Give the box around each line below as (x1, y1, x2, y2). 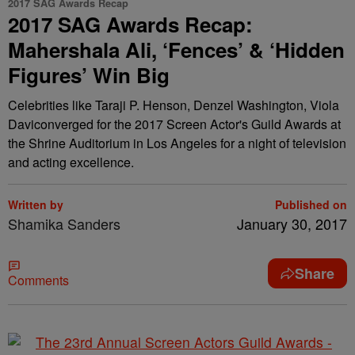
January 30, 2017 (237, 213, 347, 234)
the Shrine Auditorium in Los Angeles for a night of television (8, 134, 346, 152)
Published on (275, 197, 347, 212)
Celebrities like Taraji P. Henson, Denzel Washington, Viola (8, 96, 339, 114)
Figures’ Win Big (8, 60, 170, 90)
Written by (8, 197, 63, 212)
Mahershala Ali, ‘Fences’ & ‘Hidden (8, 35, 345, 64)
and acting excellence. (8, 153, 134, 171)
